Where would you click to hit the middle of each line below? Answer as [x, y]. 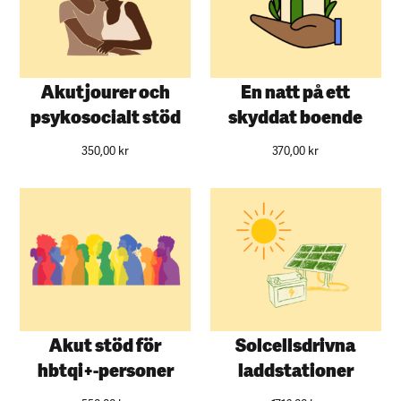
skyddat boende [296, 116]
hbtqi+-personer [105, 368]
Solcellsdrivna [296, 343]
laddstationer [295, 368]
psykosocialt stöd [105, 116]
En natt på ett [296, 91]
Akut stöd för [106, 343]
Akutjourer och [105, 91]
